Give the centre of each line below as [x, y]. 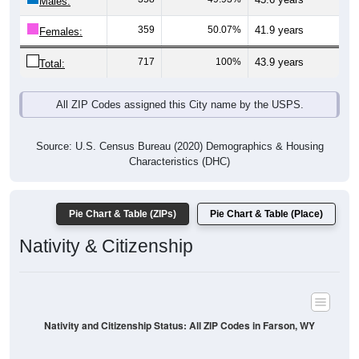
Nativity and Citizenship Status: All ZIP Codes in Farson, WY [179, 325]
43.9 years [279, 63]
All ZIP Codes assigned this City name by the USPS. [179, 105]
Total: [52, 64]
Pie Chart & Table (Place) [266, 214]
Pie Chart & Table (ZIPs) [123, 214]
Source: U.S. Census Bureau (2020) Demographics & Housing [179, 147]
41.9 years [279, 30]
